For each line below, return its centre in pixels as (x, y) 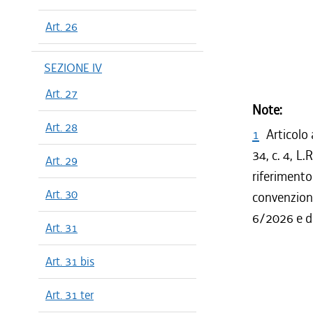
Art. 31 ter (70, 295)
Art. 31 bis (70, 261)
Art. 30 (61, 194)
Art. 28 (61, 127)
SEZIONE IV (73, 68)
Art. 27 (61, 94)
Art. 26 (61, 27)
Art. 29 (61, 161)
